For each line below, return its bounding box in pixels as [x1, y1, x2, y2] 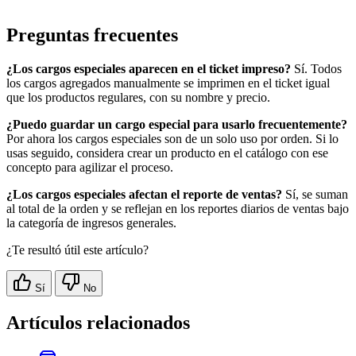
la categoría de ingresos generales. [6, 216, 176, 230]
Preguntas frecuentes [6, 25, 178, 46]
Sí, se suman [282, 188, 348, 202]
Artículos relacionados [6, 311, 190, 333]
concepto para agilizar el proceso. [6, 161, 173, 175]
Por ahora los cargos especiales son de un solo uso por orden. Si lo [6, 132, 339, 146]
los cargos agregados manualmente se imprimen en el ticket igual [6, 76, 330, 91]
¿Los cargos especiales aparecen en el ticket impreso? [6, 62, 291, 76]
